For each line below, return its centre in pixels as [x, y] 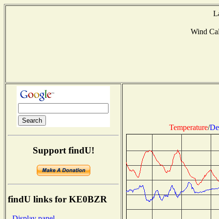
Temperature [188, 127]
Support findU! [63, 150]
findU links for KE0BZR [57, 199]
